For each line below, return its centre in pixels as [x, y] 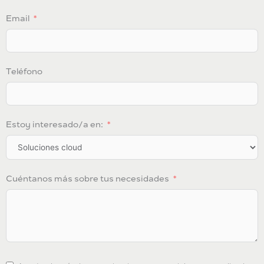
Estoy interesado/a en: [55, 124]
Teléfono [24, 71]
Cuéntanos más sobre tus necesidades [88, 179]
